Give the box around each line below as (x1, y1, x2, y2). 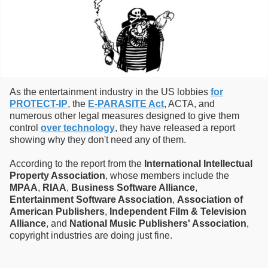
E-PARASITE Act (88, 99, 164, 109)
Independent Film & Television (109, 206, 246, 217)
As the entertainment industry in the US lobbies (10, 87, 211, 98)
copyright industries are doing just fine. (10, 230, 172, 241)
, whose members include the (105, 170, 229, 181)
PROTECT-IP (10, 99, 68, 109)
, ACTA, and (164, 99, 215, 109)
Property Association (10, 170, 105, 181)
